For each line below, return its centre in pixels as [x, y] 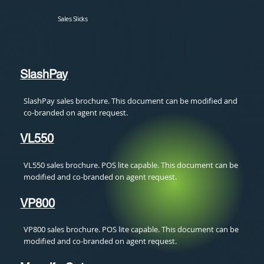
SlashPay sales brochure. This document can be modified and [131, 100]
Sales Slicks [72, 19]
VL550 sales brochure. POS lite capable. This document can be [131, 165]
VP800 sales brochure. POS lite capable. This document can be [131, 230]
